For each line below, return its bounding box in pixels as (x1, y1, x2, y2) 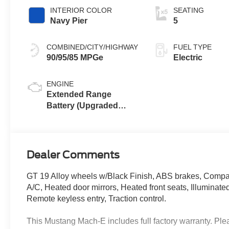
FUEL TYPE (173, 42, 212, 51)
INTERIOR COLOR (50, 6, 112, 14)
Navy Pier (50, 16, 88, 25)
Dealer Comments (27, 148, 120, 161)
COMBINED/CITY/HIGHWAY (47, 42, 139, 51)
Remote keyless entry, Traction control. (27, 194, 167, 203)
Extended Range (47, 89, 112, 99)
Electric (173, 53, 203, 62)
